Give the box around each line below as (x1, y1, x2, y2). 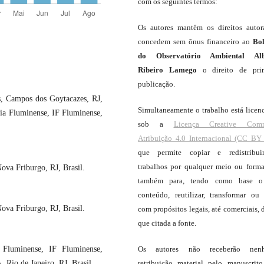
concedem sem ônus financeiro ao (138, 37, 253, 47)
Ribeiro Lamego (138, 65, 203, 75)
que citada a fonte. (138, 219, 196, 228)
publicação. (138, 80, 175, 89)
